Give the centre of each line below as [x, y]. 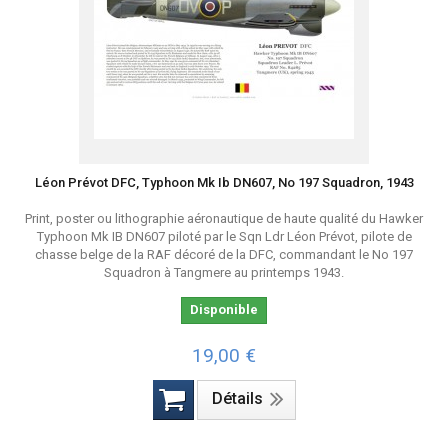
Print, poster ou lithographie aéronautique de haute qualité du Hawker [224, 218]
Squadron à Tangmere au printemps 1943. [224, 272]
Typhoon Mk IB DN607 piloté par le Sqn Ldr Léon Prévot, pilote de [224, 236]
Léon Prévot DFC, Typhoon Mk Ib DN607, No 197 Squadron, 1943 [224, 182]
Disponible [224, 309]
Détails [237, 398]
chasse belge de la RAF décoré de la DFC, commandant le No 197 [224, 254]
